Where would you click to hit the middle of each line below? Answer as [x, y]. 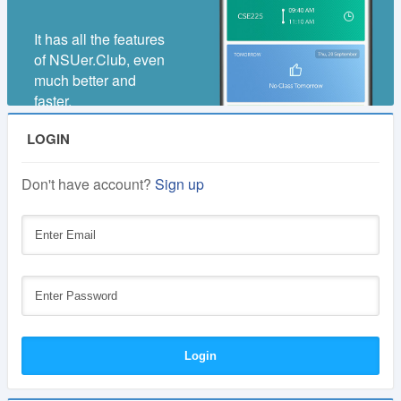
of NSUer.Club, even [99, 60]
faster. [53, 101]
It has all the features [99, 39]
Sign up [179, 184]
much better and [85, 80]
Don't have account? [88, 184]
